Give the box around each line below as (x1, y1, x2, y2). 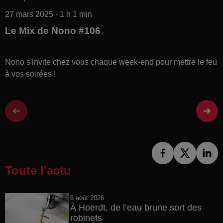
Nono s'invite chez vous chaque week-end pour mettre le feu (5, 57, 217, 66)
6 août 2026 (70, 194, 104, 202)
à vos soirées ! (5, 69, 56, 78)
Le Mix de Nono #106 (5, 25, 101, 36)
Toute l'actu (5, 163, 71, 177)
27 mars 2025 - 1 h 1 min (5, 9, 92, 18)
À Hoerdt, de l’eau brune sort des (70, 202, 202, 213)
